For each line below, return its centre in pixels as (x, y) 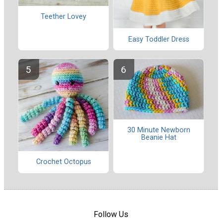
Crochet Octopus (63, 162)
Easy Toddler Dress (159, 39)
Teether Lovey (63, 17)
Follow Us (111, 214)
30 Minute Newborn (159, 130)
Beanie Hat (159, 138)
